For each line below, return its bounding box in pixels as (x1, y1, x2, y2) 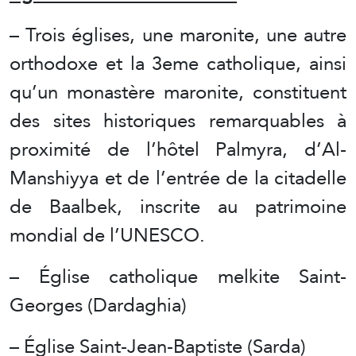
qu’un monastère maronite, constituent (10, 73, 346, 110)
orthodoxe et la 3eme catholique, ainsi (10, 44, 346, 81)
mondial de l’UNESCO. (10, 216, 205, 253)
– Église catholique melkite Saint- (10, 257, 346, 294)
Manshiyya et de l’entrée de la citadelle (10, 159, 346, 195)
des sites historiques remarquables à (10, 102, 346, 138)
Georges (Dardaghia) (10, 286, 187, 323)
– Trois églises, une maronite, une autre (10, 16, 346, 52)
